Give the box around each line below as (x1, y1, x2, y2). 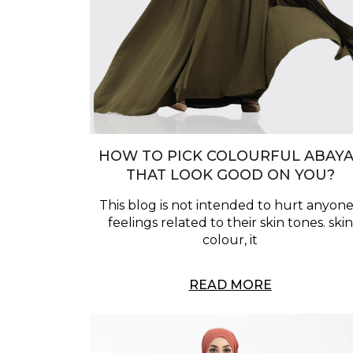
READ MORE (188, 277, 272, 293)
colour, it (203, 232, 258, 248)
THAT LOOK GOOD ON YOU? (125, 166, 335, 184)
